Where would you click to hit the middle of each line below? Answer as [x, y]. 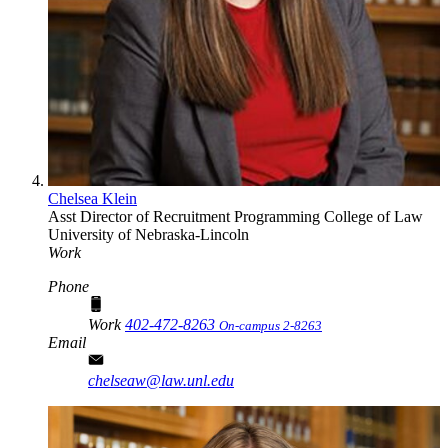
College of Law [373, 216]
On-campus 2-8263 [270, 325]
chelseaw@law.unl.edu [161, 380]
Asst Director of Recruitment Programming [186, 216]
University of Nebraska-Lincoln [148, 234]
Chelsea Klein [92, 198]
